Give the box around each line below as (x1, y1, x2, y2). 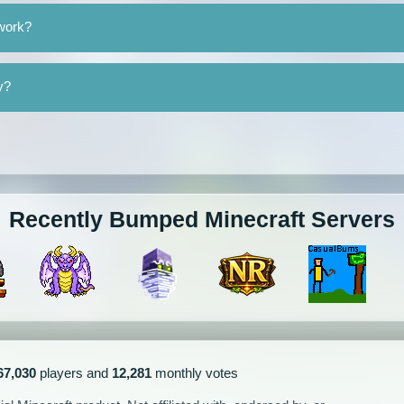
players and (36, 365, 113, 381)
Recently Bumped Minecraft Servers (9, 207, 395, 232)
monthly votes (151, 365, 239, 381)
